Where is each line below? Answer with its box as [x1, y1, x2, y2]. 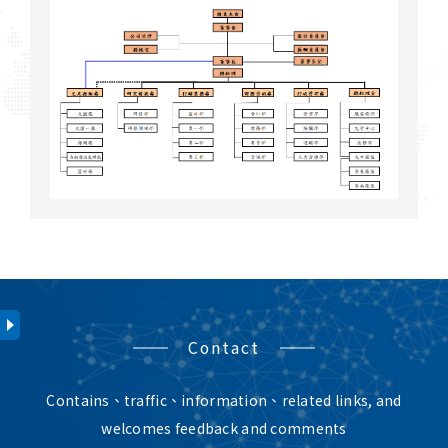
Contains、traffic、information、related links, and [46, 390, 402, 411]
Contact [188, 336, 260, 360]
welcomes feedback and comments [101, 418, 347, 439]
